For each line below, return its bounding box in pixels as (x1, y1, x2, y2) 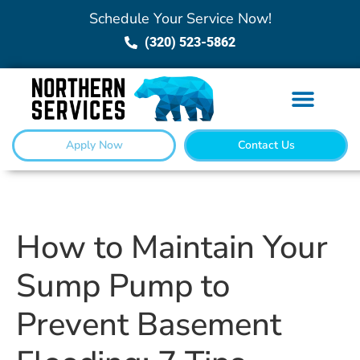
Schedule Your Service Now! (88, 9, 272, 28)
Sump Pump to (16, 264, 230, 309)
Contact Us (237, 137, 295, 153)
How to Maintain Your (16, 226, 328, 270)
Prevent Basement (16, 303, 281, 347)
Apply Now (65, 137, 123, 153)
